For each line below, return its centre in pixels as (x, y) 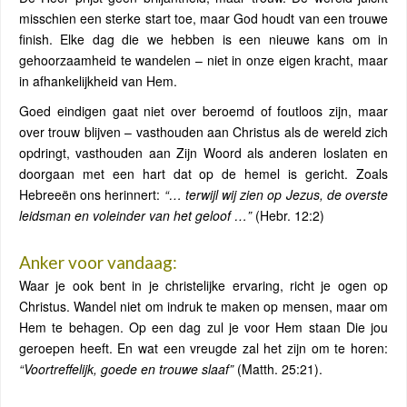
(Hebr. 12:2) (288, 215)
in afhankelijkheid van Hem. (98, 81)
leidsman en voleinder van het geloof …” (135, 215)
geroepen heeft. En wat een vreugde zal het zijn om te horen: (203, 348)
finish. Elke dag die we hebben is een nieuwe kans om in (203, 39)
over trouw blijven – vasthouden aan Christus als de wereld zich (203, 132)
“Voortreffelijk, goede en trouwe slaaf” (126, 369)
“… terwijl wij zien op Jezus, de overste (276, 194)
